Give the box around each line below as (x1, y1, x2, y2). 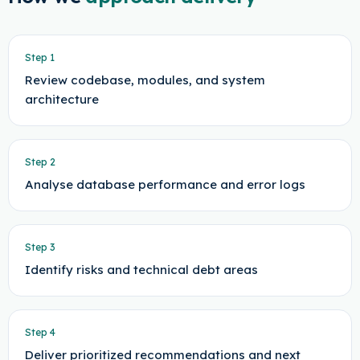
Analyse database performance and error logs (24, 177, 305, 192)
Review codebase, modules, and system (24, 72, 265, 88)
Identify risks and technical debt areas (24, 262, 258, 277)
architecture (24, 92, 99, 107)
